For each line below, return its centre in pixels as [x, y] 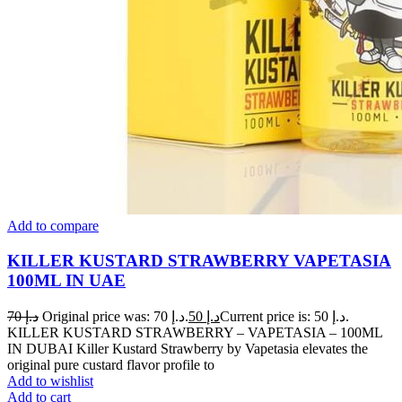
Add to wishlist [50, 380]
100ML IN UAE [66, 281]
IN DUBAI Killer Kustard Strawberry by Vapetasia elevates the [188, 348]
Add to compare [53, 226]
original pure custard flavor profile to [111, 364]
